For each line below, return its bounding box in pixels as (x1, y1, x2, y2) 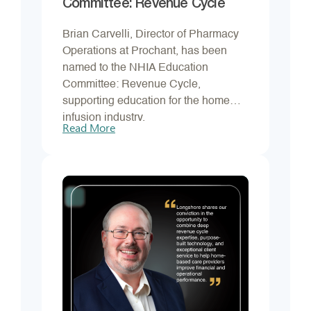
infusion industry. (62, 112, 145, 124)
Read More (62, 120, 115, 135)
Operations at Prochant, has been (62, 46, 227, 58)
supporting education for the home (62, 96, 230, 108)
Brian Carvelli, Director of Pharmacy (62, 29, 239, 41)
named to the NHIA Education (62, 62, 208, 74)
